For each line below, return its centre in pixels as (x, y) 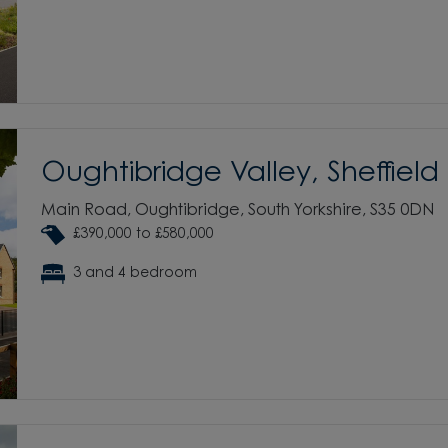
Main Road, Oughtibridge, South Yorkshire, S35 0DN (237, 210)
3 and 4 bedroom (135, 273)
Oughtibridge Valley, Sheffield (240, 173)
